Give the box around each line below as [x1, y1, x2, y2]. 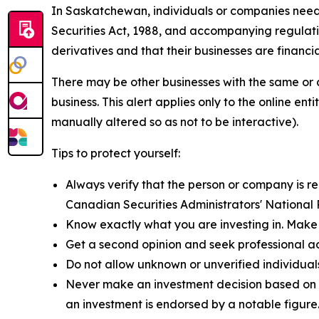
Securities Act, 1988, [51, 23, 162, 38]
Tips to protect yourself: [51, 145, 180, 160]
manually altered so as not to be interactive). [51, 114, 298, 129]
